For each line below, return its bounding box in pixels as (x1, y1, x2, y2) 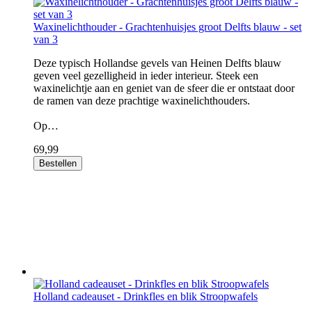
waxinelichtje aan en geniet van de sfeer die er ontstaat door (33, 82, 295, 94)
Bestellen (39, 158, 77, 169)
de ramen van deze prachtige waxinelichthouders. (33, 95, 250, 107)
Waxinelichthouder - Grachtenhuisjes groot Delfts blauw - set (33, 21, 302, 33)
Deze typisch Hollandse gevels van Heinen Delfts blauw (33, 57, 281, 69)
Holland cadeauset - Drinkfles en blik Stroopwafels (33, 290, 258, 302)
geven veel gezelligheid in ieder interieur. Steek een (33, 70, 258, 81)
